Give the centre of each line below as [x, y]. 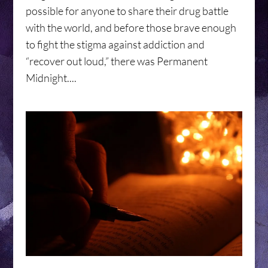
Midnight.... [51, 78]
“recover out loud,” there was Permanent [116, 61]
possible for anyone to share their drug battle [127, 11]
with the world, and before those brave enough [131, 28]
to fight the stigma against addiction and [115, 45]
